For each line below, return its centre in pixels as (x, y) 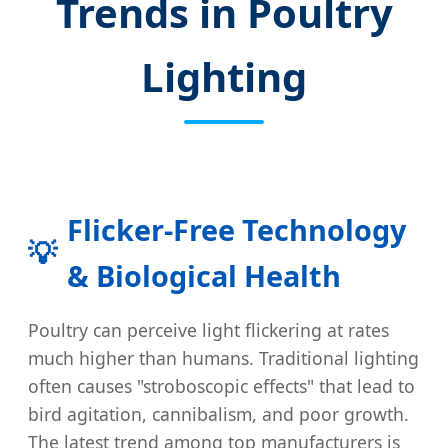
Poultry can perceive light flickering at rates (208, 330)
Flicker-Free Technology (236, 229)
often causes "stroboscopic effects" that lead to (221, 386)
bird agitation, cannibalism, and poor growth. (218, 414)
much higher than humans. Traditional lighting (223, 358)
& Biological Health (204, 275)
